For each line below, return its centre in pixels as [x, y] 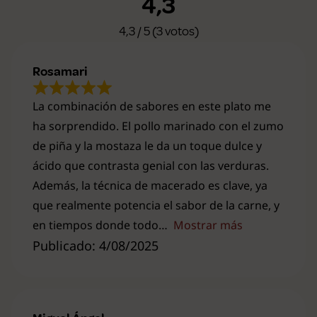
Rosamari [60, 71]
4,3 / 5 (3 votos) [158, 31]
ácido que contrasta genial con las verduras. [151, 165]
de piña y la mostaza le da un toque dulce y [147, 145]
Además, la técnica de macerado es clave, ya [150, 185]
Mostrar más [208, 225]
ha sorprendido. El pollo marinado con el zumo [158, 126]
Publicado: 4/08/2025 [96, 245]
